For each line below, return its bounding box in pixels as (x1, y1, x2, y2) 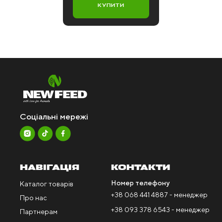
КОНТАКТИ (111, 164, 170, 172)
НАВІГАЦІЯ (20, 164, 79, 172)
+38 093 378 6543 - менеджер (111, 206, 210, 214)
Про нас (20, 194, 47, 202)
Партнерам (20, 208, 57, 216)
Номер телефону (111, 179, 169, 187)
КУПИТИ (98, 3, 124, 8)
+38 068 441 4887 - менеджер (111, 191, 208, 199)
